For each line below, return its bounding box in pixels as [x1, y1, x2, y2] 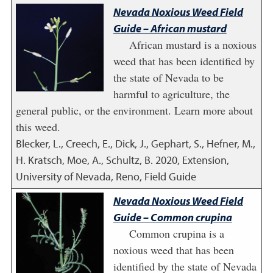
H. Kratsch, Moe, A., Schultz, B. [15, 153, 153, 167]
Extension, [182, 153, 229, 167]
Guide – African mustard [113, 21, 227, 35]
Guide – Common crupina [113, 210, 232, 224]
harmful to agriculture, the [113, 87, 230, 101]
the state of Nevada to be [113, 70, 224, 85]
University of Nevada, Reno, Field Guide [15, 169, 196, 183]
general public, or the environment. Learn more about [15, 103, 253, 118]
